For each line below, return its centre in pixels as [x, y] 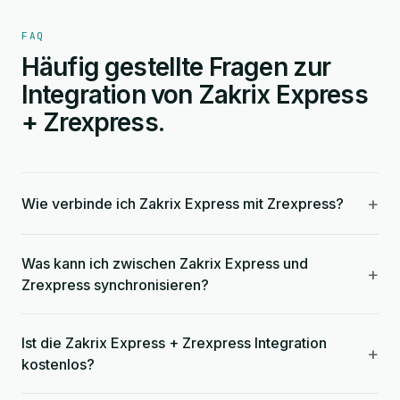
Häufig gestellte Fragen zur [176, 67]
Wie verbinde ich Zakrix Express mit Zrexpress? [183, 204]
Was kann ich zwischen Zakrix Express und [165, 263]
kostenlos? [58, 364]
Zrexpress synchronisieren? [115, 285]
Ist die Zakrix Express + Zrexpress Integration [174, 343]
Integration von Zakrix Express [195, 95]
